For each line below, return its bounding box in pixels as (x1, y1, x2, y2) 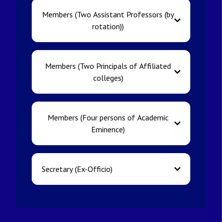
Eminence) (91, 124, 125, 134)
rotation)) (92, 21, 124, 31)
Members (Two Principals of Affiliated (45, 61, 171, 71)
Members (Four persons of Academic (48, 112, 168, 122)
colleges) (93, 73, 123, 83)
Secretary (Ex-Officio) (42, 164, 112, 174)
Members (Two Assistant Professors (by (42, 9, 174, 19)
